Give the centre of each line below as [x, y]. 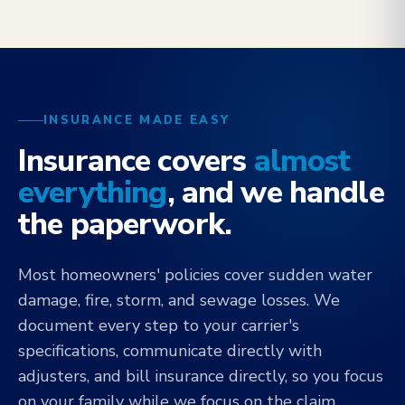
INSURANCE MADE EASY [137, 120]
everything [93, 193]
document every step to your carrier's [159, 325]
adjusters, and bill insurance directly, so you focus [201, 376]
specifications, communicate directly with [170, 351]
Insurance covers [136, 161]
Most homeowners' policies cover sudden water [195, 275]
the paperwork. [125, 224]
